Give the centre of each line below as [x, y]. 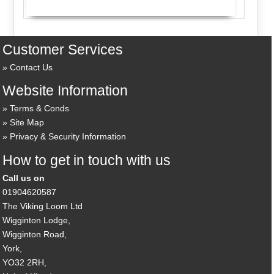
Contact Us [31, 67]
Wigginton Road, [35, 234]
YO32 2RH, [25, 262]
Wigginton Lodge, [37, 220]
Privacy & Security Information [68, 137]
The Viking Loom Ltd [43, 206]
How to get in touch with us [87, 160]
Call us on [24, 178]
